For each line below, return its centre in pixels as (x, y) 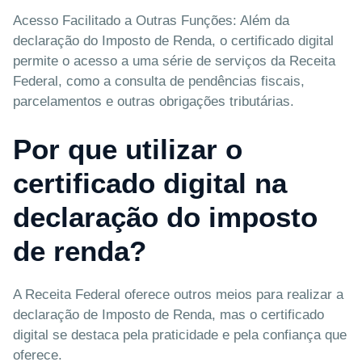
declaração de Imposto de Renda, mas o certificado (168, 314)
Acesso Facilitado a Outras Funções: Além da (151, 21)
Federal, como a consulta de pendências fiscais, (159, 82)
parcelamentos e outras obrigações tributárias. (154, 102)
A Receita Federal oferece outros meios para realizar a (178, 294)
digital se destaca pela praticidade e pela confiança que (180, 335)
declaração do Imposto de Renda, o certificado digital (173, 41)
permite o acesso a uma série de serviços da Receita (174, 61)
